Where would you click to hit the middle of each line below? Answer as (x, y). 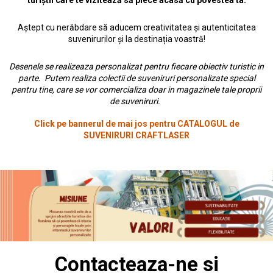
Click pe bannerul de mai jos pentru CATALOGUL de (136, 124)
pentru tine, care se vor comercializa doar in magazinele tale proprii (136, 90)
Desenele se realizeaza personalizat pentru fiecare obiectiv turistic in (136, 67)
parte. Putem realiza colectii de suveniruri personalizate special (136, 78)
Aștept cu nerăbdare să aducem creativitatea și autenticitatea (136, 28)
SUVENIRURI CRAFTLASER (136, 136)
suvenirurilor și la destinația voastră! (136, 39)
